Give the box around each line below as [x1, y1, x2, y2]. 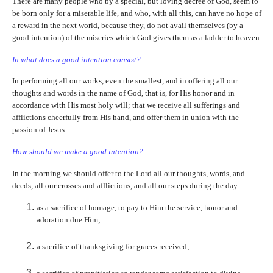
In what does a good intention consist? [12, 54, 141, 64]
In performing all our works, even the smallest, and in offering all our [12, 76, 238, 86]
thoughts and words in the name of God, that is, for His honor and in [12, 88, 235, 98]
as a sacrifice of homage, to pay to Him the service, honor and [36, 202, 238, 212]
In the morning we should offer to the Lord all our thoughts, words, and [12, 169, 245, 179]
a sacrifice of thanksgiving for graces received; [36, 241, 190, 251]
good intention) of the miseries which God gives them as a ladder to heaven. [12, 32, 261, 42]
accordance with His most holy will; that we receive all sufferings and [12, 101, 240, 110]
